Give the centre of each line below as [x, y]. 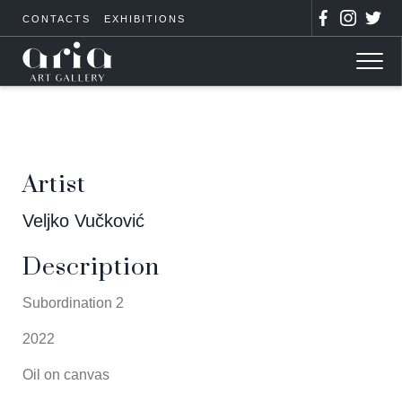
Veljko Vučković [83, 221]
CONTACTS [57, 19]
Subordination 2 [73, 303]
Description [91, 267]
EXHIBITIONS [145, 19]
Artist [54, 185]
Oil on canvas [66, 375]
